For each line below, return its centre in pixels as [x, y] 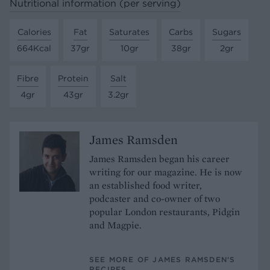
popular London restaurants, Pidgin [165, 212]
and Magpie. [115, 225]
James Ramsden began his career [159, 159]
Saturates [129, 32]
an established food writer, [146, 185]
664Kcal [34, 48]
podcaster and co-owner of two [155, 198]
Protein [73, 78]
